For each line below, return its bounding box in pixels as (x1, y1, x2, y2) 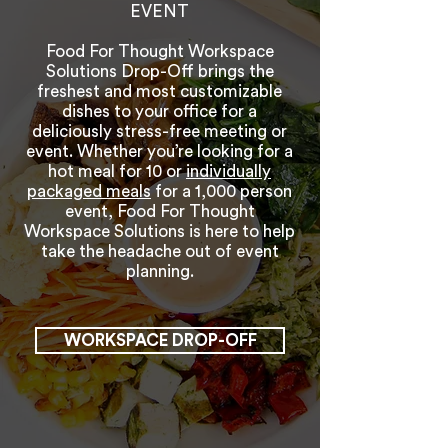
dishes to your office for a (62, 103, 257, 120)
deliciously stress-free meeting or (32, 123, 287, 140)
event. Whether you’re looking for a (26, 143, 293, 160)
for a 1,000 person (151, 183, 292, 200)
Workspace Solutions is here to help (24, 223, 295, 240)
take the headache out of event (40, 243, 279, 260)
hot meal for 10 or (48, 163, 186, 180)
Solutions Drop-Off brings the (45, 63, 274, 80)
